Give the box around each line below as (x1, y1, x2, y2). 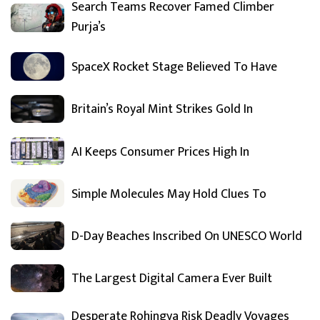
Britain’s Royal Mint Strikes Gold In (71, 99, 253, 121)
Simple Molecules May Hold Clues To (71, 183, 266, 205)
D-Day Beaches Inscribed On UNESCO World (71, 226, 302, 247)
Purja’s (71, 16, 106, 39)
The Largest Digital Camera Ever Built (71, 268, 272, 290)
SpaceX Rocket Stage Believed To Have (71, 56, 277, 79)
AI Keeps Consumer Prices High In (71, 141, 249, 163)
